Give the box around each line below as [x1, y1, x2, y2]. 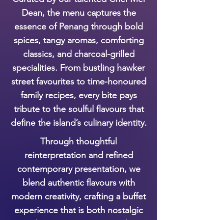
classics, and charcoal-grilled [23, 48, 135, 59]
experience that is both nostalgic [14, 204, 143, 216]
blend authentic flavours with [22, 177, 135, 188]
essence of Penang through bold [14, 21, 143, 32]
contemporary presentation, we [17, 163, 140, 174]
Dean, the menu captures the [21, 7, 136, 18]
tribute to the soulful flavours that [13, 103, 144, 114]
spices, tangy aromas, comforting [13, 34, 144, 46]
